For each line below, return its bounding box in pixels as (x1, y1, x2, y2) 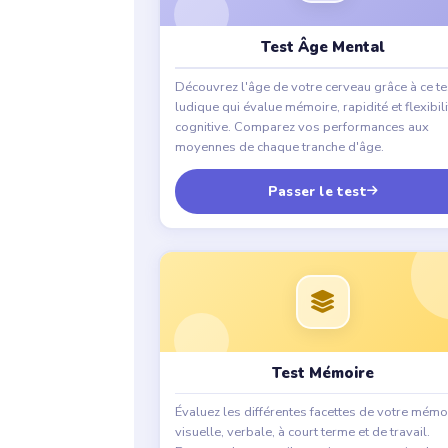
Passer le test (267, 181, 367, 201)
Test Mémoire (271, 362, 374, 383)
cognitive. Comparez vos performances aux (174, 117, 429, 136)
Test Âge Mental (260, 37, 385, 58)
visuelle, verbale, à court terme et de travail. (174, 423, 430, 442)
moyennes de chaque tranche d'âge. (174, 137, 384, 156)
